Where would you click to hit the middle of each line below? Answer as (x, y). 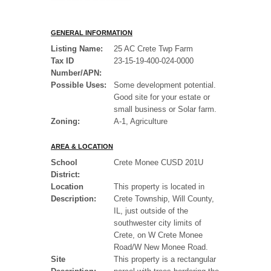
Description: (73, 199)
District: (65, 175)
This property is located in (159, 187)
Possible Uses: (79, 85)
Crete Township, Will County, (164, 199)
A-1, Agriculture (141, 122)
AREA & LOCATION (82, 147)
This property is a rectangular (165, 260)
